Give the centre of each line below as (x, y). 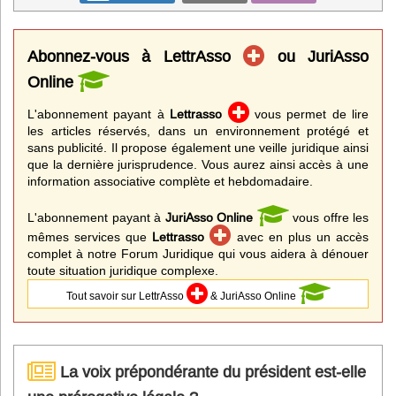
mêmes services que (90, 236)
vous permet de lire (308, 114)
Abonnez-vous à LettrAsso (136, 56)
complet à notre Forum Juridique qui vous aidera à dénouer (198, 253)
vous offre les (328, 217)
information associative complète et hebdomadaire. (170, 181)
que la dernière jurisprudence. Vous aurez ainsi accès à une (198, 164)
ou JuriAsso (317, 56)
